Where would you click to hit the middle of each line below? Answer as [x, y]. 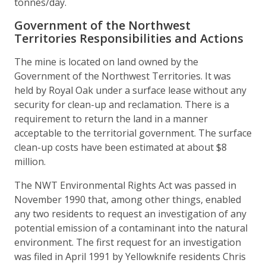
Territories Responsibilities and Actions [129, 38]
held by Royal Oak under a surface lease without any [130, 90]
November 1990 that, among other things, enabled [128, 199]
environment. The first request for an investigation [128, 242]
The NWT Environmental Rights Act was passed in [125, 185]
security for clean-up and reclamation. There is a [122, 104]
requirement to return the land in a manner [111, 118]
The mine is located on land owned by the [106, 61]
